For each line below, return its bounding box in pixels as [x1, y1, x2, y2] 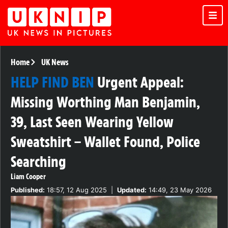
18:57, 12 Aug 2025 [45, 186, 107, 194]
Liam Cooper [11, 172, 46, 182]
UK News [41, 57, 69, 68]
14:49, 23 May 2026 [147, 186, 212, 194]
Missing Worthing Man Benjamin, [11, 93, 200, 112]
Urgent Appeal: [97, 73, 184, 92]
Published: [11, 186, 45, 194]
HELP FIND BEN [11, 73, 94, 92]
